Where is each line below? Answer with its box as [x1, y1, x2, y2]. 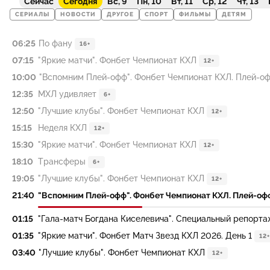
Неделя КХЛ [38, 123, 87, 133]
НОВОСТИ [60, 11, 96, 18]
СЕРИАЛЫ [15, 11, 49, 18]
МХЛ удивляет [38, 89, 96, 99]
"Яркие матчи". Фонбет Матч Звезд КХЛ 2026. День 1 [38, 231, 252, 240]
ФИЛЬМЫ [179, 11, 211, 18]
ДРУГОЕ [107, 11, 134, 18]
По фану [39, 39, 72, 48]
